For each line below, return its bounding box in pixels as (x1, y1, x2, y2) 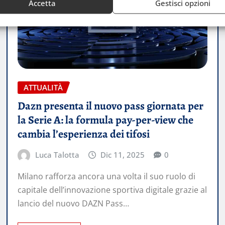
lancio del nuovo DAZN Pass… (18, 198, 129, 209)
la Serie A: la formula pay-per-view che (18, 112, 193, 128)
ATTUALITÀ (24, 82, 63, 93)
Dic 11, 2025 (100, 149, 145, 160)
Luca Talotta (35, 149, 79, 160)
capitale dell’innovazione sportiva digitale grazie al (18, 184, 207, 196)
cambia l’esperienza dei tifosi (18, 126, 150, 142)
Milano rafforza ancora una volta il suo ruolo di (18, 171, 195, 182)
